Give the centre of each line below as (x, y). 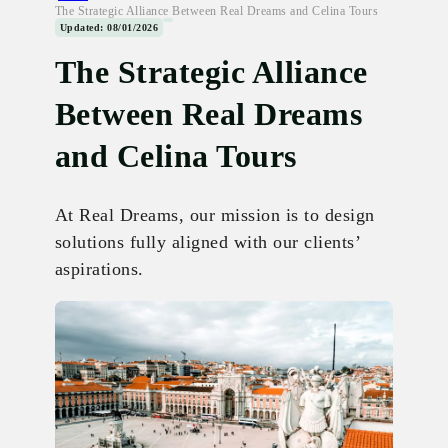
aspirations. (99, 268)
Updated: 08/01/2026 (109, 27)
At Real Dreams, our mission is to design (214, 214)
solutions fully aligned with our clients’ (207, 241)
